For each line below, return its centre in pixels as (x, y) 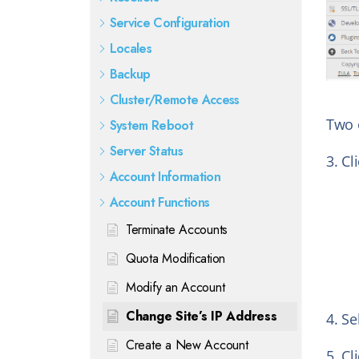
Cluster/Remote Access (174, 100)
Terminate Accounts (177, 230)
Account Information (165, 177)
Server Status (146, 151)
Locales (131, 48)
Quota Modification (176, 258)
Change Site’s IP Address (202, 316)
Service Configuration (169, 23)
